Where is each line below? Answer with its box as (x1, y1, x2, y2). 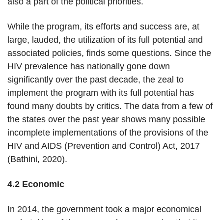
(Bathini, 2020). (7, 154, 70, 165)
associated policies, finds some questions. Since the (7, 48, 211, 58)
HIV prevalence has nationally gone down (7, 61, 170, 72)
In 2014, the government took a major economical (7, 204, 201, 215)
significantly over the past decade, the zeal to (7, 75, 184, 85)
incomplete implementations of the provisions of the (7, 128, 208, 138)
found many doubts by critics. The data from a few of (7, 101, 213, 111)
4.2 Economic (7, 179, 69, 190)
